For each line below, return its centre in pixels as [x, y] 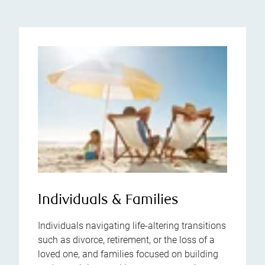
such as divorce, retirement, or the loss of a [126, 240]
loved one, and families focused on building [128, 254]
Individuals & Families [108, 201]
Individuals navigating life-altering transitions [132, 226]
